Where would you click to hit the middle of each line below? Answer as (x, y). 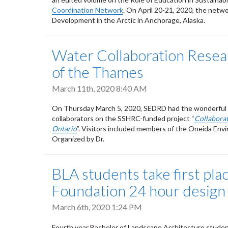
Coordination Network (88, 10)
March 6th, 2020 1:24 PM (97, 207)
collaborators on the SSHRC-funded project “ (123, 119)
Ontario (64, 129)
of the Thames (98, 72)
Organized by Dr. (78, 139)
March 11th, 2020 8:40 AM (99, 89)
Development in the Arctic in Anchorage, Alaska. (129, 20)
